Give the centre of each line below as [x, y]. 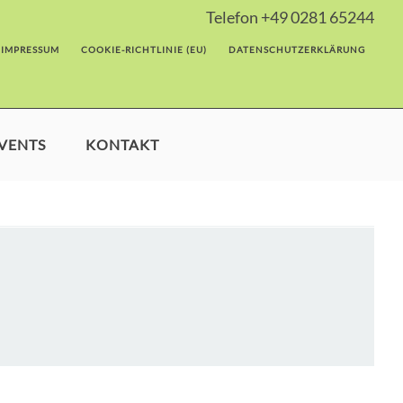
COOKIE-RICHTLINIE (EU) [144, 49]
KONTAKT [122, 144]
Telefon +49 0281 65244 [290, 17]
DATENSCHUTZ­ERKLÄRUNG [297, 49]
